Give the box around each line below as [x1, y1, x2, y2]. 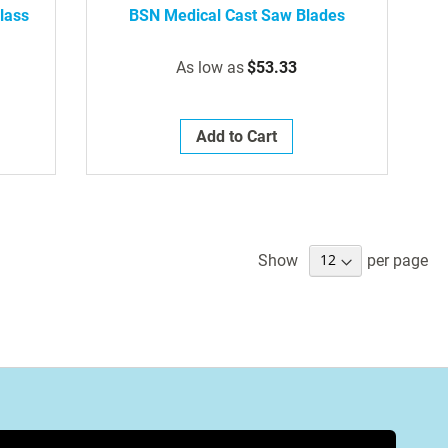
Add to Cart [196, 126, 278, 146]
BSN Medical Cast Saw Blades [128, 5, 345, 25]
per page [367, 250, 428, 270]
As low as [176, 57, 245, 77]
